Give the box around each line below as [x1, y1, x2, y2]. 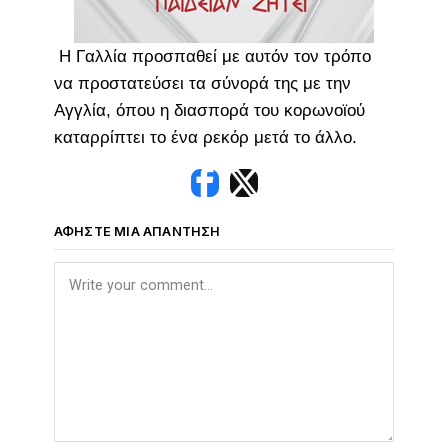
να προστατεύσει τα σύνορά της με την [53, 74, 351, 94]
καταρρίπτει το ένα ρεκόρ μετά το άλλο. [53, 128, 357, 148]
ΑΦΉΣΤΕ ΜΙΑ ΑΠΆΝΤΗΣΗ [53, 224, 221, 240]
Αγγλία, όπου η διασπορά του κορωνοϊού [53, 101, 365, 121]
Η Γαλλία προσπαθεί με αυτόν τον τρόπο [53, 47, 371, 67]
